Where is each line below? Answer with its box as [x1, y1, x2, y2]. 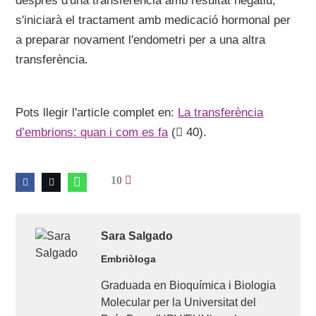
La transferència [178, 106, 264, 119]
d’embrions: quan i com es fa [16, 126, 169, 139]
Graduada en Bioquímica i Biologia [100, 279, 276, 291]
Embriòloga [100, 253, 156, 265]
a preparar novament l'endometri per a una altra [16, 33, 266, 47]
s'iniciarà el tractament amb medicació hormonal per [16, 13, 291, 27]
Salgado [128, 230, 173, 242]
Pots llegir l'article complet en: [16, 106, 178, 119]
